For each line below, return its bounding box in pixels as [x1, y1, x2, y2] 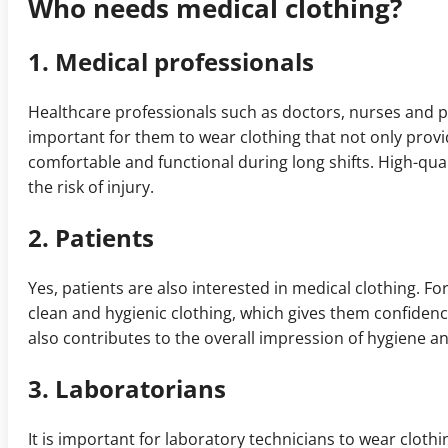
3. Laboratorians [28, 372, 226, 406]
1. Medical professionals [28, 45, 314, 79]
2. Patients [28, 221, 154, 255]
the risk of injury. [28, 176, 154, 199]
